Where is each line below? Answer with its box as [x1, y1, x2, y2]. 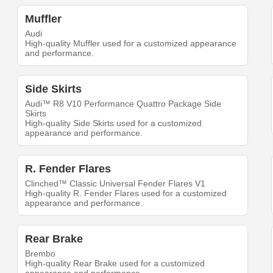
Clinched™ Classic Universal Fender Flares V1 [25, 179, 206, 188]
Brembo [25, 249, 56, 258]
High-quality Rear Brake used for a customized [25, 258, 205, 268]
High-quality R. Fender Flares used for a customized [25, 188, 227, 198]
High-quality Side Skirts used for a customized [25, 118, 202, 128]
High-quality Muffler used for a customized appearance [25, 38, 237, 48]
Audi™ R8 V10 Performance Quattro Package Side [25, 99, 222, 108]
